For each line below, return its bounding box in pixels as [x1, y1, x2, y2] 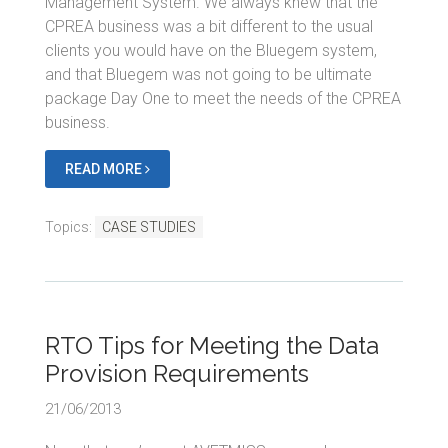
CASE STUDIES [102, 218, 196, 235]
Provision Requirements [45, 358, 309, 388]
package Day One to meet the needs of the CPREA [45, 88, 401, 108]
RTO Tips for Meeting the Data [45, 330, 379, 360]
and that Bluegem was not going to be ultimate [45, 64, 372, 84]
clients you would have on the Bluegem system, [45, 40, 377, 60]
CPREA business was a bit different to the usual [45, 16, 373, 36]
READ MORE [65, 160, 145, 177]
